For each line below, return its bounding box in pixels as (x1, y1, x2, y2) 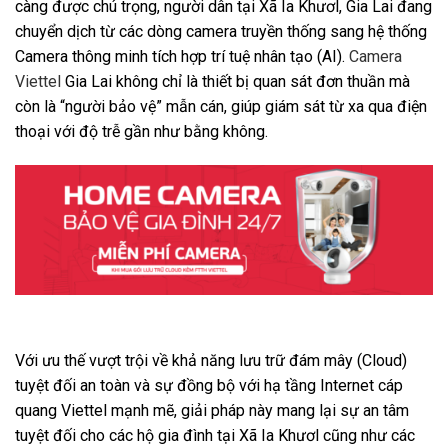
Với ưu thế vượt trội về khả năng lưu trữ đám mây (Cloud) (15, 351, 407, 371)
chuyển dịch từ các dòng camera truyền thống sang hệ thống (15, 22, 427, 42)
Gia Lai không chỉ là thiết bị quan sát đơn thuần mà (61, 72, 410, 92)
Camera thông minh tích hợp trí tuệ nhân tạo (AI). (15, 47, 349, 67)
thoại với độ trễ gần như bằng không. (15, 122, 268, 142)
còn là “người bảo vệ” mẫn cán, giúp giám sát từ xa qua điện (15, 97, 427, 117)
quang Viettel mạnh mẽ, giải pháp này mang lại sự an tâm (15, 401, 409, 421)
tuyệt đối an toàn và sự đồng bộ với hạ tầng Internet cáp (15, 376, 403, 396)
